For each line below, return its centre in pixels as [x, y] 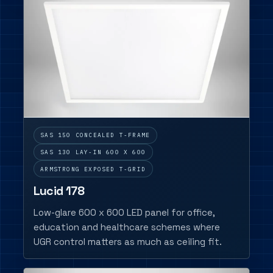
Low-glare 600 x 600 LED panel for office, [124, 212]
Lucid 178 [59, 191]
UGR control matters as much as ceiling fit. [127, 241]
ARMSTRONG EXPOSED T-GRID [93, 169]
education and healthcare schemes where [126, 227]
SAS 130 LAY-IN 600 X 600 [93, 152]
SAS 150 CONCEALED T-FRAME [95, 135]
